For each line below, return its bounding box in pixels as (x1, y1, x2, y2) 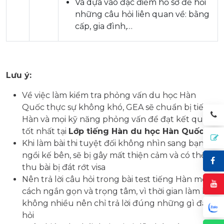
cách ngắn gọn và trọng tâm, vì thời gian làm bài (22, 186, 213, 196)
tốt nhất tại (22, 126, 68, 136)
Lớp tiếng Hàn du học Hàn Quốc (68, 126, 204, 136)
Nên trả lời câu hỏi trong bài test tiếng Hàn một (22, 174, 210, 184)
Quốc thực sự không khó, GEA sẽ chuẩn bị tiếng (22, 102, 214, 112)
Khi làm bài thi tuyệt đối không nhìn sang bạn (22, 138, 204, 148)
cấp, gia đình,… (75, 21, 132, 31)
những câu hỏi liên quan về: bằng (75, 9, 209, 19)
